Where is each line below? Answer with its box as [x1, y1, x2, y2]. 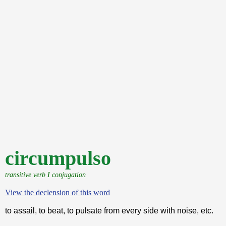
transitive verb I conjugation [5, 171, 86, 179]
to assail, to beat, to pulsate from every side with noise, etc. [5, 206, 213, 215]
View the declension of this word [5, 188, 110, 197]
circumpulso [5, 147, 111, 169]
